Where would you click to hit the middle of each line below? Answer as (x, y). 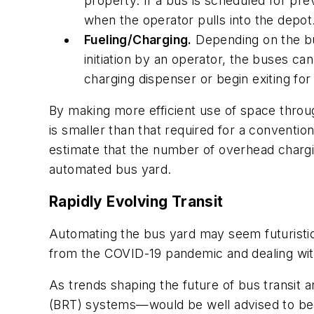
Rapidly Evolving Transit (136, 202)
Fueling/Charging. (138, 39)
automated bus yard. (110, 170)
